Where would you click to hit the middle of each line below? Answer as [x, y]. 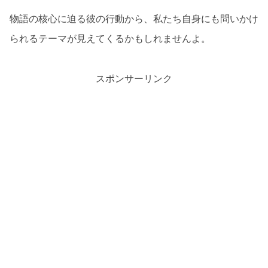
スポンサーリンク [134, 78]
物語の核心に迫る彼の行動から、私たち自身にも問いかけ [134, 19]
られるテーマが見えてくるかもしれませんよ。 [110, 39]
